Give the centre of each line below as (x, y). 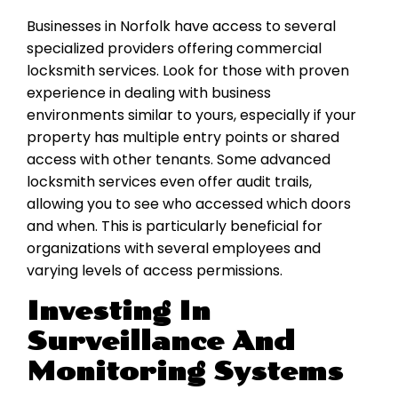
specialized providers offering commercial (174, 49)
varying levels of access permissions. (155, 271)
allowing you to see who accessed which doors (189, 204)
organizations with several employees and (174, 249)
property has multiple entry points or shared (183, 138)
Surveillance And (161, 342)
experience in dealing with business (149, 93)
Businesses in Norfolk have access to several (181, 27)
